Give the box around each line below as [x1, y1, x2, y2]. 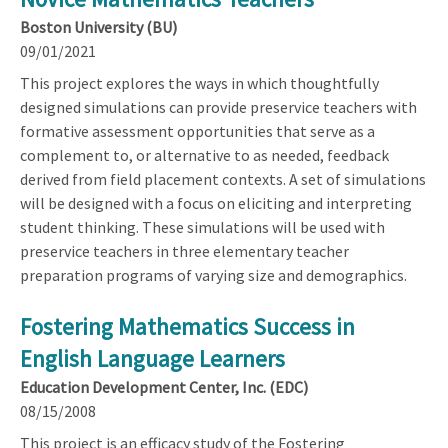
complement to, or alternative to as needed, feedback [20, 144, 389, 165]
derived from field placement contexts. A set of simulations [20, 168, 426, 189]
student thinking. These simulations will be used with [20, 216, 385, 237]
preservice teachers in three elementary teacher [20, 240, 349, 261]
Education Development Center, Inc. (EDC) [20, 376, 308, 397]
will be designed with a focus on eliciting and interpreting [20, 192, 412, 213]
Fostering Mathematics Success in [20, 311, 355, 341]
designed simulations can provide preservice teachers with [20, 96, 417, 117]
